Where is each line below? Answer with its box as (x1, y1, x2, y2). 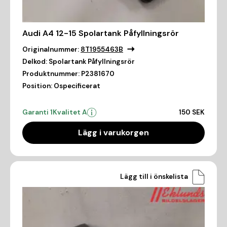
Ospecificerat (54, 81, 100, 90)
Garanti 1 (22, 107, 53, 117)
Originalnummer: (22, 45, 79, 54)
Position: (22, 81, 52, 90)
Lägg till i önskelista (120, 172, 188, 181)
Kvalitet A (53, 107, 87, 117)
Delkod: (22, 57, 47, 66)
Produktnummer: (22, 69, 80, 78)
